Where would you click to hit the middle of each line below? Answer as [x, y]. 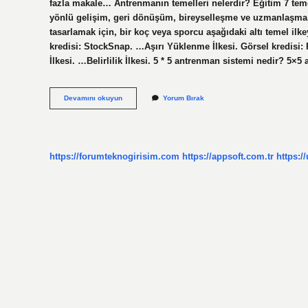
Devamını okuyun [93, 98]
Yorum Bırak [184, 98]
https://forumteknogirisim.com [114, 156]
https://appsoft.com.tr [228, 156]
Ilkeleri [133, 107]
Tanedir [134, 126]
